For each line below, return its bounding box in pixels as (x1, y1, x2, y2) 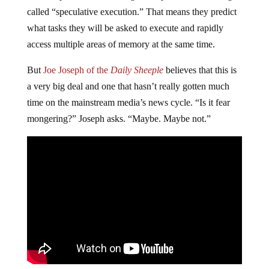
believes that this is (163, 65, 237, 76)
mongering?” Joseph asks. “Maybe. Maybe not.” (26, 113, 211, 124)
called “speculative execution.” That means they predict (26, 7, 237, 17)
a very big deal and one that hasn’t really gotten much (26, 81, 229, 92)
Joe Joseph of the (43, 65, 110, 76)
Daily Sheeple (110, 65, 163, 76)
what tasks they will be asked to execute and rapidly (26, 23, 223, 34)
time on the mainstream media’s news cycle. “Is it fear (26, 97, 230, 108)
